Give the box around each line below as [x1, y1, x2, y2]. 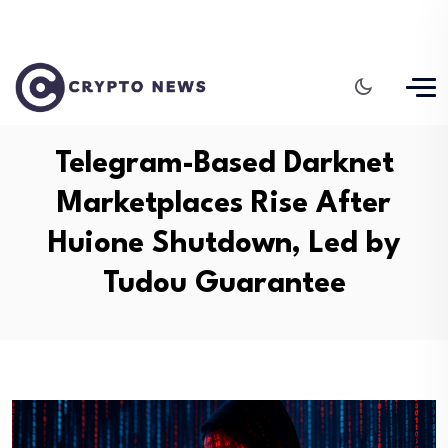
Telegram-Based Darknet [54, 150, 394, 179]
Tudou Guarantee [102, 270, 346, 299]
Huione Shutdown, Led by [48, 230, 400, 259]
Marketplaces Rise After [57, 190, 391, 219]
